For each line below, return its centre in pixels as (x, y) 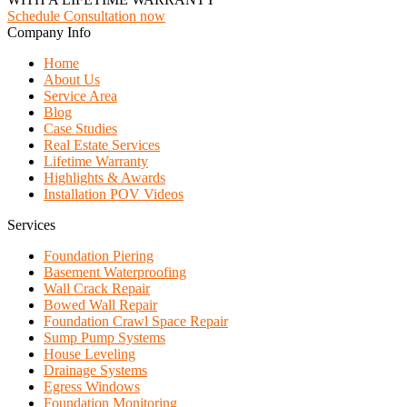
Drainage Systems (95, 370)
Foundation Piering (99, 255)
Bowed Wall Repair (100, 304)
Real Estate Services (102, 144)
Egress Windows (92, 386)
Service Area (80, 95)
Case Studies (80, 128)
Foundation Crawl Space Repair (136, 321)
